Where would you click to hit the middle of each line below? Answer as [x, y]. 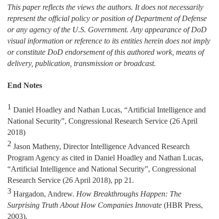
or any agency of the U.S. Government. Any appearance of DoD [107, 29]
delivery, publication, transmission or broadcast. [82, 63]
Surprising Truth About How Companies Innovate [85, 205]
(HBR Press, [182, 205]
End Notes [25, 85]
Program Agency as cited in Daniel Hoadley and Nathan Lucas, [105, 157]
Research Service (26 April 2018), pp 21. [71, 180]
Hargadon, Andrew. [44, 194]
